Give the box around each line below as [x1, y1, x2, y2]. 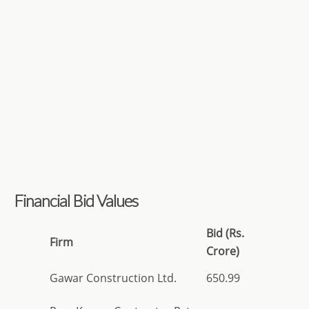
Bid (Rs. [206, 225, 244, 241]
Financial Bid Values [14, 190, 138, 210]
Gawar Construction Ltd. [50, 270, 177, 286]
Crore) [206, 243, 239, 259]
